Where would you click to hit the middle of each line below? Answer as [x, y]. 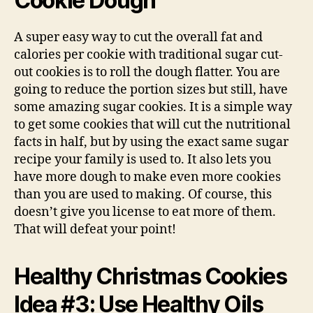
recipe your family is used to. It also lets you [143, 159]
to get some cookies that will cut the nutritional [152, 124]
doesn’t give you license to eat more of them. [145, 212]
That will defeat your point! [95, 229]
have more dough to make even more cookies [147, 177]
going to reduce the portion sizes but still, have [151, 89]
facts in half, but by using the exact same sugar [151, 142]
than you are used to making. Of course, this [143, 194]
